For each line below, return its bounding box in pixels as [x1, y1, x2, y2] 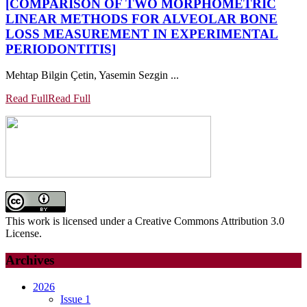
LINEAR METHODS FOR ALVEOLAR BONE [5, 11, 278, 26]
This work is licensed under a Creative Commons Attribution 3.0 [5, 215, 284, 228]
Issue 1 [60, 293, 90, 305]
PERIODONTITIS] [5, 41, 116, 56]
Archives [5, 253, 54, 268]
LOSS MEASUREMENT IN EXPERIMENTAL [5, 26, 278, 41]
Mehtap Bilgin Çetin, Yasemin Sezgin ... [5, 69, 179, 82]
